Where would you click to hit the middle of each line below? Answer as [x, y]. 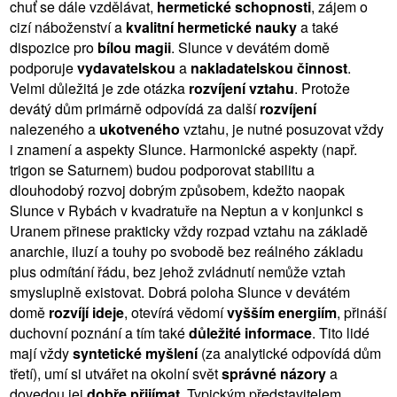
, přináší [362, 312]
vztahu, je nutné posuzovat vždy [282, 128]
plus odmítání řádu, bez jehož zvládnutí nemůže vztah [178, 271]
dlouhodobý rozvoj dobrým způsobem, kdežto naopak [177, 190]
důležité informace [250, 332]
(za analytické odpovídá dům [289, 353]
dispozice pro [54, 47]
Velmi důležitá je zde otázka [99, 88]
